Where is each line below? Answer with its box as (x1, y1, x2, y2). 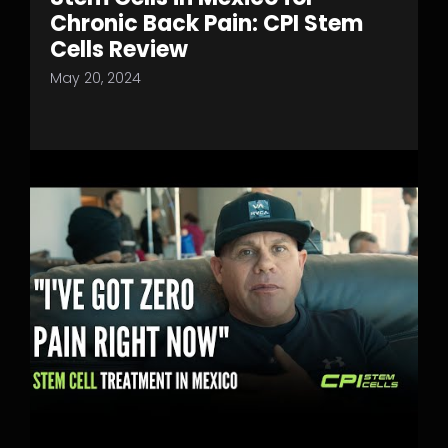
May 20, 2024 (50, 68, 141, 88)
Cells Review (50, 34, 188, 65)
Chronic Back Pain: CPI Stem (50, 8, 363, 39)
